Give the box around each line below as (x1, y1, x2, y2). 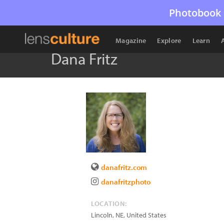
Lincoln (91, 210, 112, 219)
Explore (157, 36, 181, 45)
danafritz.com (101, 162, 147, 172)
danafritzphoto (101, 177, 150, 186)
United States (126, 210, 166, 219)
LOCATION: (91, 199, 127, 208)
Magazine (115, 36, 146, 45)
